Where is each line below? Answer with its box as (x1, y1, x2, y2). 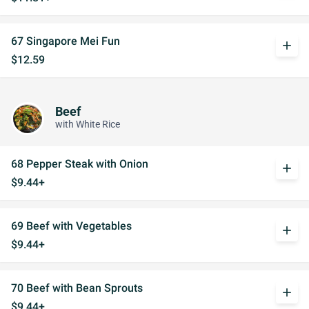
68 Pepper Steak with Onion (11, 157, 148, 170)
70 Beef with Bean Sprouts (11, 281, 143, 295)
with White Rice (55, 118, 120, 130)
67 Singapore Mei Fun (11, 34, 120, 48)
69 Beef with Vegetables (11, 219, 132, 232)
